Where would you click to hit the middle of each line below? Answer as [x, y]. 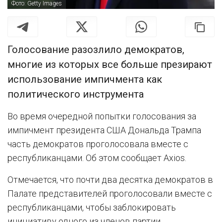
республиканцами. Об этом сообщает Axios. [97, 158]
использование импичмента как [85, 80]
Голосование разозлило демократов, [96, 50]
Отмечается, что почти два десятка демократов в [110, 180]
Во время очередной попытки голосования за [102, 116]
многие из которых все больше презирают [110, 65]
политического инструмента [76, 94]
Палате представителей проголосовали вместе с [110, 194]
